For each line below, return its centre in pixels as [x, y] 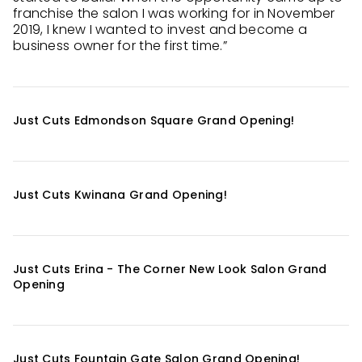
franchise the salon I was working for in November [174, 13]
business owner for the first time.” [120, 46]
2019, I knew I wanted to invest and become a [160, 29]
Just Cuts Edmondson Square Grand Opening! [154, 120]
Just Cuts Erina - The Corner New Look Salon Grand [170, 269]
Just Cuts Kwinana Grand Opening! [120, 195]
